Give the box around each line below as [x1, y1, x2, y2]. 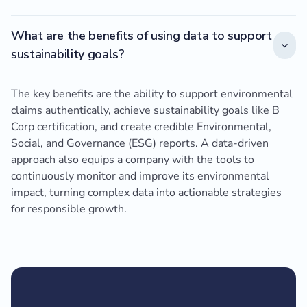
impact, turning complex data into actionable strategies [11, 185, 282, 201]
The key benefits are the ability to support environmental [11, 86, 293, 102]
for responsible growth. [11, 201, 127, 217]
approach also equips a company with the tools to [11, 152, 254, 168]
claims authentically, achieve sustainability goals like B [11, 103, 280, 119]
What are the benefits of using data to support [11, 27, 272, 45]
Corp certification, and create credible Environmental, [11, 119, 271, 135]
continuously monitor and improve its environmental [11, 169, 269, 184]
